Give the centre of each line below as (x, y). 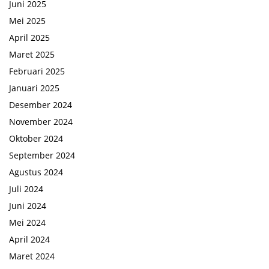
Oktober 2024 (36, 139)
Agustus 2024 (36, 172)
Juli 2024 (26, 189)
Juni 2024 (28, 206)
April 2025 (29, 38)
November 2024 (41, 122)
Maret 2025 (32, 55)
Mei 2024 (27, 223)
